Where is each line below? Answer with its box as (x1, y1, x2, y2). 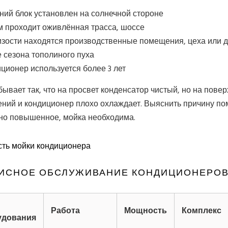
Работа (51, 204, 80, 217)
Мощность (124, 204, 167, 217)
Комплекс (182, 204, 221, 217)
